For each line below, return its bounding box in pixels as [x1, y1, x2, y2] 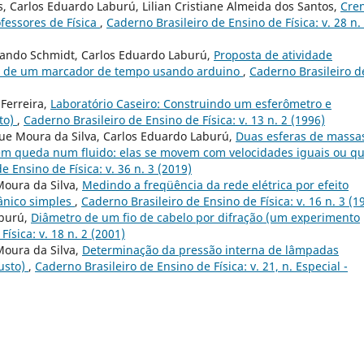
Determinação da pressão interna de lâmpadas [82, 241, 339, 258]
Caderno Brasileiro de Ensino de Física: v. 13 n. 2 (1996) [24, 111, 325, 128]
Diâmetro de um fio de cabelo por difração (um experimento [31, 209, 360, 225]
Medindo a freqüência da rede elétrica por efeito [82, 176, 349, 193]
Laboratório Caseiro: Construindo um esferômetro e [50, 95, 331, 111]
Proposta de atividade [214, 46, 332, 63]
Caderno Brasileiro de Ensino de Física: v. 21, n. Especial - [35, 258, 348, 274]
